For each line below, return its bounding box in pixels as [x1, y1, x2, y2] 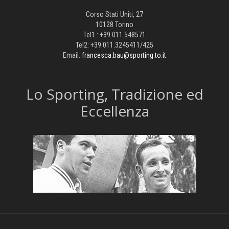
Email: [63, 51, 82, 60]
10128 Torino [96, 20, 133, 29]
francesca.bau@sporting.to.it [82, 51, 166, 60]
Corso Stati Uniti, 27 [86, 10, 143, 19]
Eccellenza [80, 101, 149, 121]
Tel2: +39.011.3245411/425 [76, 41, 153, 50]
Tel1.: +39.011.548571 [83, 31, 146, 39]
